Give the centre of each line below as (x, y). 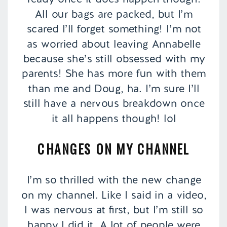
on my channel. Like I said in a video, (114, 195)
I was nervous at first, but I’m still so (114, 210)
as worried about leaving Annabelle (114, 44)
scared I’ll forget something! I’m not (114, 29)
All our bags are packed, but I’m (114, 14)
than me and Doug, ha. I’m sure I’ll (114, 88)
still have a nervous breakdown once (114, 104)
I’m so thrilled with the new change (114, 180)
